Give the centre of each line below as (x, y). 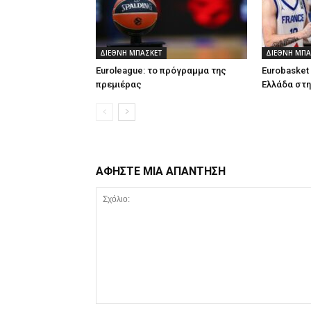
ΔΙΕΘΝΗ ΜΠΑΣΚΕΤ (131, 53)
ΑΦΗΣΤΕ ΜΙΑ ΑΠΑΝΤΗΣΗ (161, 171)
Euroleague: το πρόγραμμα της (161, 70)
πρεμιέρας (119, 84)
